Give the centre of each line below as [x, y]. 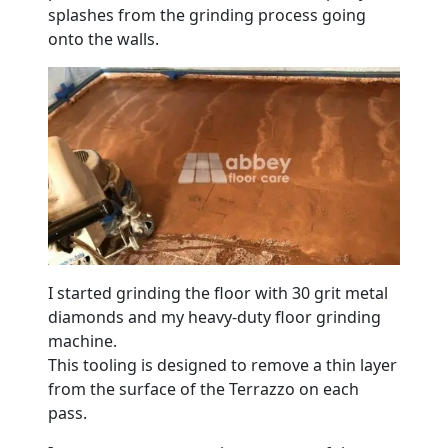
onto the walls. [103, 38]
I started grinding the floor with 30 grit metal [218, 293]
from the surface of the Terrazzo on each [203, 389]
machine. [82, 341]
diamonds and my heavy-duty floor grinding [214, 317]
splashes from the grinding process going [207, 14]
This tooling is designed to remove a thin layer [222, 365]
